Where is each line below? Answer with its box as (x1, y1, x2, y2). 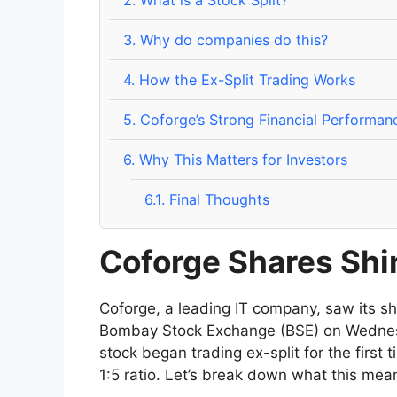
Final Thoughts (165, 191, 270, 209)
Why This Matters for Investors (135, 151, 348, 169)
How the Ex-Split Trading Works (135, 71, 356, 90)
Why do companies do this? (136, 31, 329, 50)
